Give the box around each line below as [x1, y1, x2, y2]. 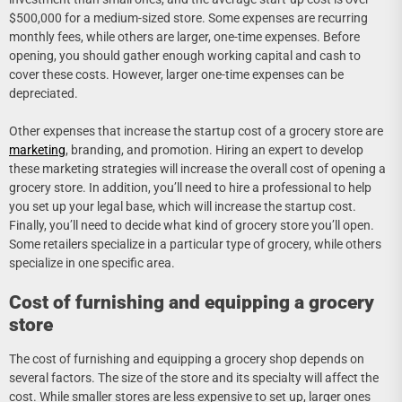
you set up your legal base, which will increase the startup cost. [9, 199, 356, 214]
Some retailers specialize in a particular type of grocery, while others [9, 237, 381, 252]
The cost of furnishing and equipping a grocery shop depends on [9, 352, 364, 367]
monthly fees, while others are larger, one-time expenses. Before [9, 30, 360, 45]
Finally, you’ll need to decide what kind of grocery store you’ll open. [9, 218, 374, 233]
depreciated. [9, 86, 78, 101]
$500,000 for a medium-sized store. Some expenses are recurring [9, 11, 368, 26]
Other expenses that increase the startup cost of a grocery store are [9, 124, 383, 139]
